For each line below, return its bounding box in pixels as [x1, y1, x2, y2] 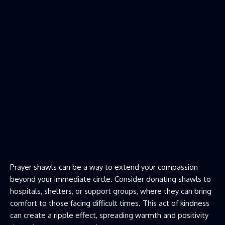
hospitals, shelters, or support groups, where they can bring [10, 186, 211, 196]
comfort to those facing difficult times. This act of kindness [10, 198, 209, 208]
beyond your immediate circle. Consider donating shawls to [10, 174, 211, 184]
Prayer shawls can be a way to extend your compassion [10, 162, 198, 172]
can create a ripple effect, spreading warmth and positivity [10, 210, 208, 220]
